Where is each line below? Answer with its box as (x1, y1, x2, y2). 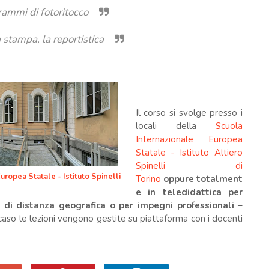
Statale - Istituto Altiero (135, 147, 243, 159)
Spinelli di (135, 160, 243, 172)
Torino (135, 173, 161, 185)
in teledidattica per (141, 186, 243, 198)
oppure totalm (163, 173, 228, 185)
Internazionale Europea (135, 133, 243, 145)
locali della (135, 120, 216, 132)
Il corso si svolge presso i (135, 107, 243, 119)
